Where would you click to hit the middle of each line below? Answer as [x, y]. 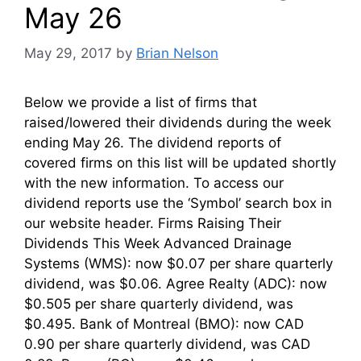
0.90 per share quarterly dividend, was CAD [167, 344]
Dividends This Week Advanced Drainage [158, 244]
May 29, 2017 [68, 54]
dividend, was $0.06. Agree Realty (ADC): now [176, 284]
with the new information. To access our [154, 183]
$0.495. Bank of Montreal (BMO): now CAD [164, 324]
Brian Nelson [177, 54]
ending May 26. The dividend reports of [153, 143]
